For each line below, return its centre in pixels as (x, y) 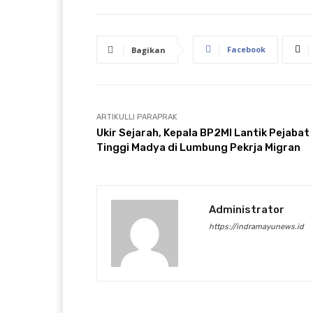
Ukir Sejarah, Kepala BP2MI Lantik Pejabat (203, 132)
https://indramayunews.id (256, 226)
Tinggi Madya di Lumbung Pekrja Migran (198, 147)
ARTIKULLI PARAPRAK (137, 117)
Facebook (246, 49)
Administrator (247, 209)
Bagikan (148, 50)
